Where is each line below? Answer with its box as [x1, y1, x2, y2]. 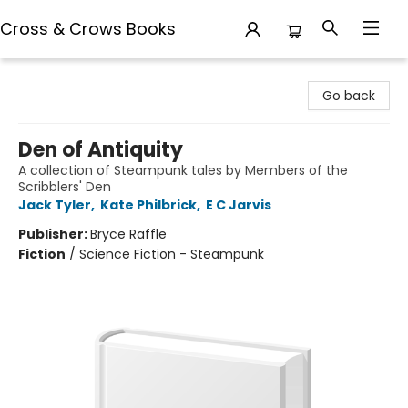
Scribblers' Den [18, 178, 111, 196]
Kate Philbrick [100, 196, 197, 214]
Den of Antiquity [18, 136, 183, 164]
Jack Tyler [18, 196, 91, 214]
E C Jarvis [206, 196, 271, 214]
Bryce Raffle [90, 225, 167, 243]
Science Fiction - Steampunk [79, 245, 264, 263]
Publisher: [18, 225, 90, 243]
